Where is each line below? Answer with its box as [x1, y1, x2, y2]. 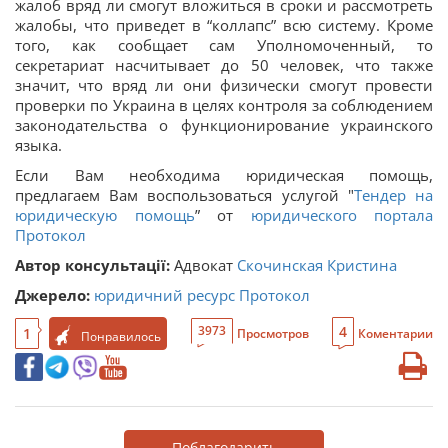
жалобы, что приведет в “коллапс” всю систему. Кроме [15, 14, 433, 35]
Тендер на [353, 184, 434, 205]
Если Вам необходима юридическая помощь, [15, 164, 433, 185]
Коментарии [358, 324, 433, 342]
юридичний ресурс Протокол [94, 284, 310, 305]
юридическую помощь [15, 204, 195, 225]
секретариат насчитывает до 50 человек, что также [15, 54, 433, 75]
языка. [15, 134, 62, 155]
